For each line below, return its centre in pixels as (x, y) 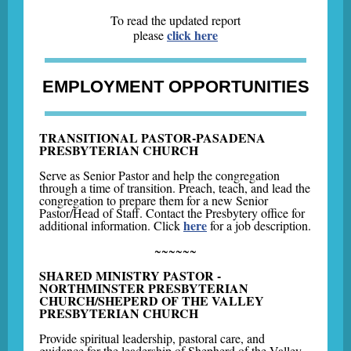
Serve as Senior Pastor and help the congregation (159, 175)
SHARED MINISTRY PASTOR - (130, 275)
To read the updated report (175, 20)
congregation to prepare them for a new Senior (154, 200)
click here (192, 35)
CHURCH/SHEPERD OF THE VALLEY (152, 300)
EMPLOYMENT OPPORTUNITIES (175, 87)
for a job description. (259, 225)
